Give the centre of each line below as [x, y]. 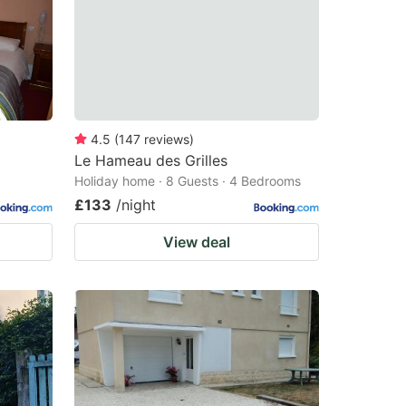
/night [136, 204]
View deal [197, 242]
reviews [167, 139]
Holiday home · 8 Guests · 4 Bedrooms [188, 180]
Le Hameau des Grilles [151, 160]
